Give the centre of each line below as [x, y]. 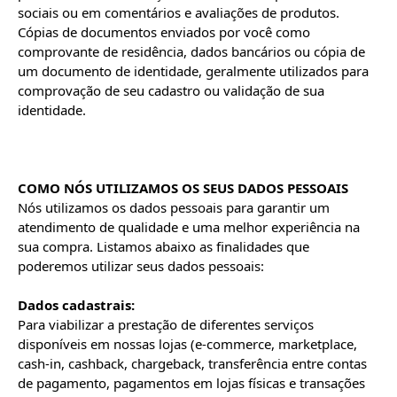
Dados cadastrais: [76, 305]
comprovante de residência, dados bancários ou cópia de [191, 51]
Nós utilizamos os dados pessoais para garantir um [174, 207]
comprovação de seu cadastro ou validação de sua [171, 90]
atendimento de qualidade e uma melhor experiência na [189, 227]
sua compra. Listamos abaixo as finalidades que [163, 246]
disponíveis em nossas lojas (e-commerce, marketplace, [187, 344]
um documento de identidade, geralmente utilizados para [193, 71]
